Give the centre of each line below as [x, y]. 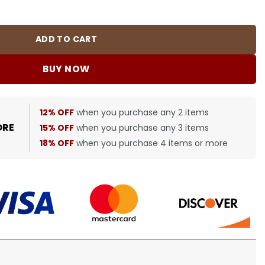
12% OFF [57, 112]
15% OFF [57, 127]
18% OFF [57, 143]
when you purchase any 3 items [142, 127]
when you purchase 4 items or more [151, 143]
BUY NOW [66, 69]
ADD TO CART [66, 39]
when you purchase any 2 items [142, 112]
